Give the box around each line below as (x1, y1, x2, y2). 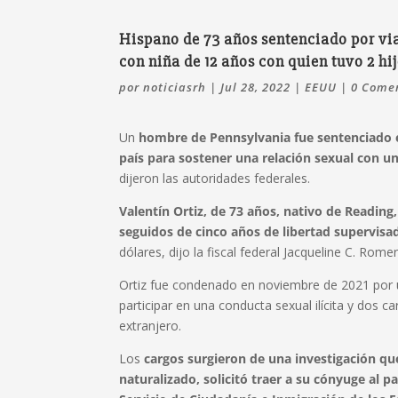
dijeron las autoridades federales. (119, 169, 311, 187)
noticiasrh (143, 78, 207, 95)
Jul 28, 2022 (220, 78, 291, 95)
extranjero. (119, 316, 182, 334)
